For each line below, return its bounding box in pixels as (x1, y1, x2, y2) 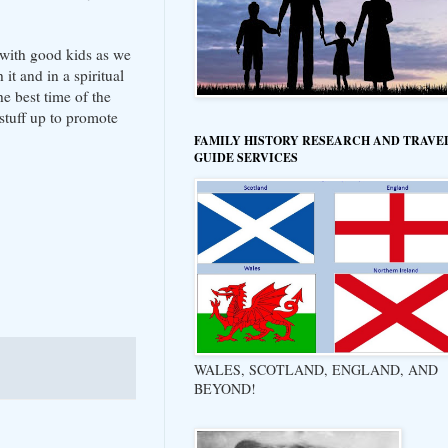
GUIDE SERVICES (194, 148, 298, 166)
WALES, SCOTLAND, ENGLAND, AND (194, 359, 438, 379)
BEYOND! (194, 378, 256, 398)
